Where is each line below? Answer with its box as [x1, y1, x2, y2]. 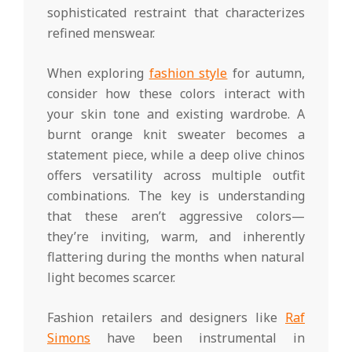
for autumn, [227, 64, 306, 82]
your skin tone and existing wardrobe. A [47, 104, 305, 123]
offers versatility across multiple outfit [47, 166, 305, 184]
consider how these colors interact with [47, 84, 305, 102]
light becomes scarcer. [47, 268, 175, 286]
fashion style [148, 64, 228, 82]
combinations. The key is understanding [47, 186, 305, 204]
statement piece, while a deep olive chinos [47, 145, 305, 163]
